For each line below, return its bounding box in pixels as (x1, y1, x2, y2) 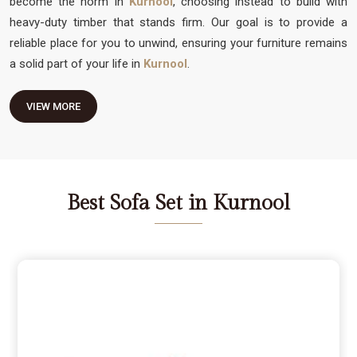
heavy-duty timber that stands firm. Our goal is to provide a (10, 14, 347, 29)
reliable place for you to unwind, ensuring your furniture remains (10, 35, 347, 50)
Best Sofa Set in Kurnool (67, 190, 290, 215)
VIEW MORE (26, 100, 80, 112)
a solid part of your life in (10, 56, 140, 71)
